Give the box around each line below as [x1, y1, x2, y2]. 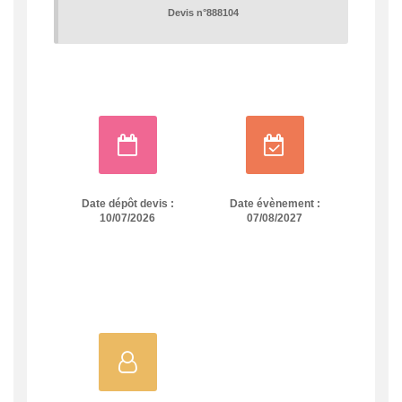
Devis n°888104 [167, 7, 239, 19]
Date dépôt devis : [81, 197, 174, 211]
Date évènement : [229, 197, 320, 211]
